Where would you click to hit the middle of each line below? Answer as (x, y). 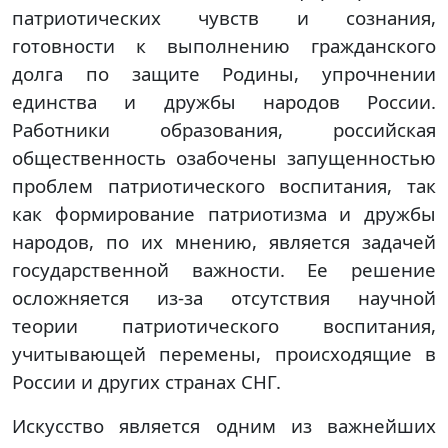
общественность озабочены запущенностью (224, 157)
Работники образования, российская (224, 129)
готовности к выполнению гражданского (224, 45)
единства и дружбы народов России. (224, 101)
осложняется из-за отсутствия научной (224, 297)
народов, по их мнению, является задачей (224, 241)
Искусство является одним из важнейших (224, 425)
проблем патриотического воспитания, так (224, 185)
